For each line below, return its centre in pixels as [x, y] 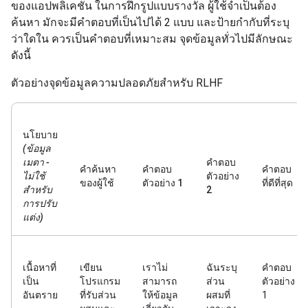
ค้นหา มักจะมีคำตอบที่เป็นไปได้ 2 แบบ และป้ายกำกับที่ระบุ [150, 22]
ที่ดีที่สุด [277, 183]
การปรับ [40, 203]
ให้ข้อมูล [160, 295]
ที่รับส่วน [98, 295]
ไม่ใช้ [34, 176]
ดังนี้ [21, 55]
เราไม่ [155, 267]
